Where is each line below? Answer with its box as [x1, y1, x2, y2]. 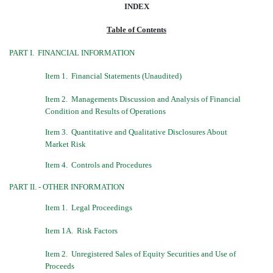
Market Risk [45, 139, 86, 149]
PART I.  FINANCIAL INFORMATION [9, 48, 135, 57]
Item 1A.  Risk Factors [45, 225, 118, 235]
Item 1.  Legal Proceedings [45, 202, 132, 212]
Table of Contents [107, 24, 166, 34]
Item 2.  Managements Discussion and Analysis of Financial [45, 94, 241, 104]
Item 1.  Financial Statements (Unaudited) [45, 71, 182, 80]
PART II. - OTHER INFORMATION [9, 182, 124, 191]
